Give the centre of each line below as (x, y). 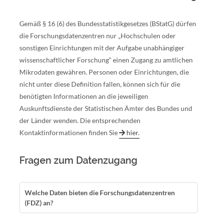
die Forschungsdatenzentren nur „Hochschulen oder (98, 36)
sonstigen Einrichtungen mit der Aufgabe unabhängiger (102, 48)
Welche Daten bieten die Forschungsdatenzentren (100, 193)
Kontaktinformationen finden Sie (69, 132)
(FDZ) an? (39, 203)
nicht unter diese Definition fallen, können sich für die (100, 84)
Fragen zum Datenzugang (78, 160)
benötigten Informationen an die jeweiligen (84, 96)
